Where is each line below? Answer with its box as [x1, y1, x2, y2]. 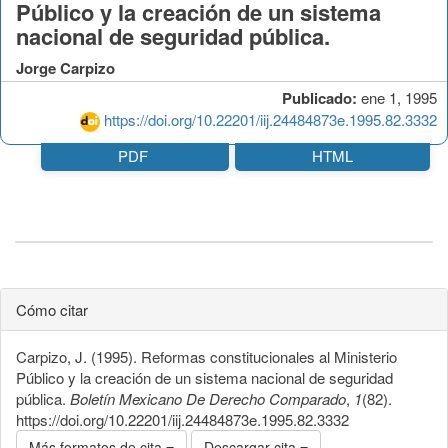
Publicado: [282, 86, 357, 109]
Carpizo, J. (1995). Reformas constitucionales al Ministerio [16, 345, 397, 367]
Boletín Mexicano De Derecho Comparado [70, 387, 346, 409]
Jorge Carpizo [16, 56, 115, 79]
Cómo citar [16, 298, 88, 320]
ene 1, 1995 [357, 86, 437, 108]
